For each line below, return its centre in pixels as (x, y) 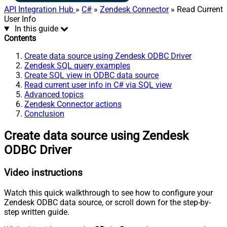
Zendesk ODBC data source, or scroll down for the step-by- (107, 202)
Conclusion (44, 114)
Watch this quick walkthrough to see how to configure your (108, 193)
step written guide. (37, 212)
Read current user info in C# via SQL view (98, 85)
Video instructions (43, 173)
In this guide (36, 29)
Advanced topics (54, 95)
